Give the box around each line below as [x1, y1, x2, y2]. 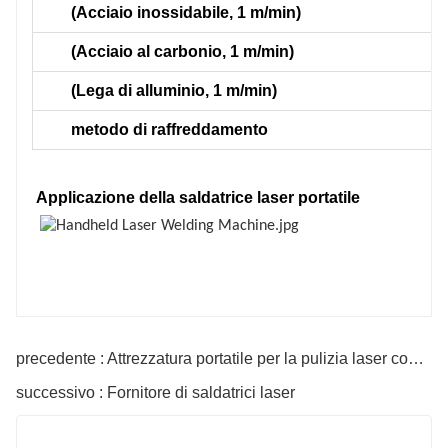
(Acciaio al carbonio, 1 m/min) [71, 42, 294, 60]
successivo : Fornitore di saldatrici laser [16, 383, 295, 401]
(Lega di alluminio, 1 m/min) [71, 81, 277, 99]
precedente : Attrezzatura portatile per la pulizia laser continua [408, 349, 424, 367]
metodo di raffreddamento [71, 120, 268, 138]
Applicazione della [32, 188, 179, 206]
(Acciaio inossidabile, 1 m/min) [71, 3, 301, 21]
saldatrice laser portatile [179, 188, 360, 206]
